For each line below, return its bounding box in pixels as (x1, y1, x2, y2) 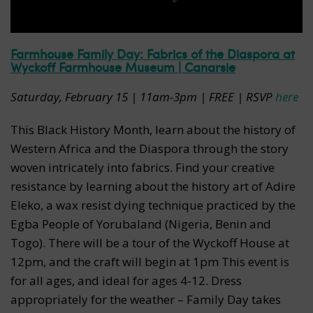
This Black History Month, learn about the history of (10, 122, 296, 138)
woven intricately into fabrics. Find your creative (10, 159, 275, 176)
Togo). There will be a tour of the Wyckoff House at (10, 235, 289, 252)
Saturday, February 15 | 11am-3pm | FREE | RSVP (10, 89, 275, 105)
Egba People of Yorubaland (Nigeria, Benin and (10, 216, 271, 233)
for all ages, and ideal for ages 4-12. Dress (10, 272, 242, 289)
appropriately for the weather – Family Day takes (10, 291, 281, 308)
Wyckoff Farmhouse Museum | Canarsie (10, 58, 235, 76)
